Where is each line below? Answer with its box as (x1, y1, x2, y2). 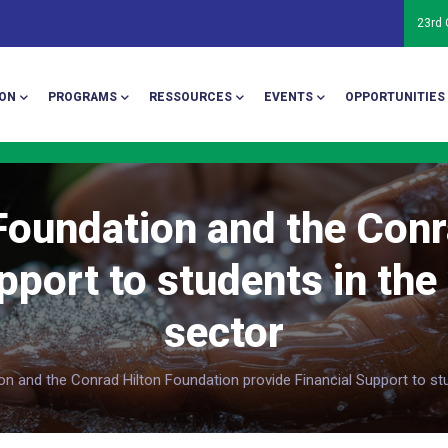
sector (164, 307, 284, 357)
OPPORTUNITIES (344, 89, 445, 104)
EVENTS (263, 89, 313, 104)
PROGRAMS (47, 89, 117, 104)
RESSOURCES (148, 89, 232, 104)
